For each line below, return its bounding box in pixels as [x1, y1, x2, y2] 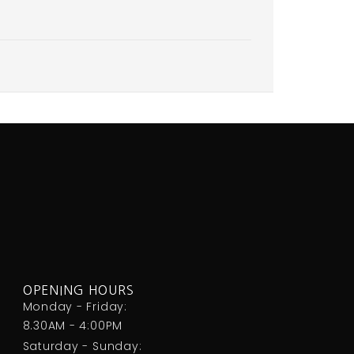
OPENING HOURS [22, 283, 134, 296]
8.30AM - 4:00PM [22, 317, 123, 333]
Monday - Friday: [22, 298, 127, 314]
